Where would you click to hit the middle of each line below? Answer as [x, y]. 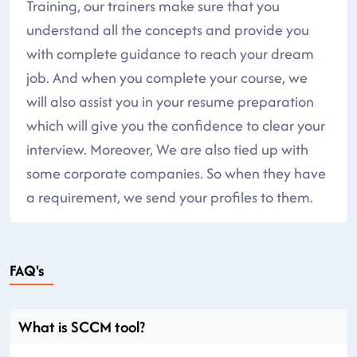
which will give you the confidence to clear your [176, 125]
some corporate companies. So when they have [176, 173]
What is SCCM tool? [82, 326]
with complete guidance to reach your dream [170, 53]
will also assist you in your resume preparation [170, 101]
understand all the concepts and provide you [168, 29]
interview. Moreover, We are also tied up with [167, 149]
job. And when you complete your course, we [167, 77]
